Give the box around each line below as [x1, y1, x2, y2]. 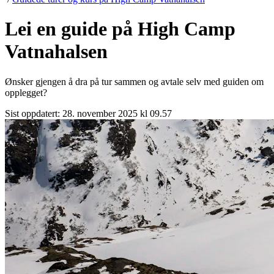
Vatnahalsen [5, 40, 108, 63]
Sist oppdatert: [5, 108, 62, 119]
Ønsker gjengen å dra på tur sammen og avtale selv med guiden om [5, 76, 264, 87]
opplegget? [5, 87, 47, 98]
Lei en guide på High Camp [5, 18, 235, 40]
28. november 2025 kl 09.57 [62, 108, 172, 119]
